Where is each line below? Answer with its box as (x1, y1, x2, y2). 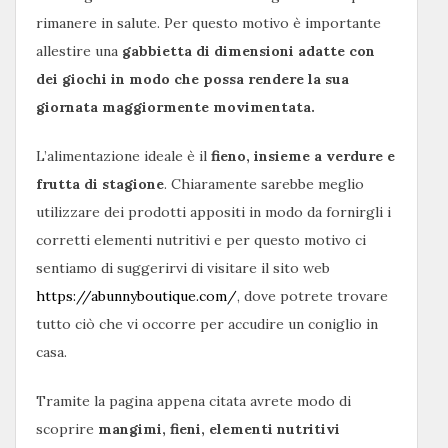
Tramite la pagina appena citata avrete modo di (36, 392, 351, 411)
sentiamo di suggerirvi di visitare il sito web (36, 259, 330, 278)
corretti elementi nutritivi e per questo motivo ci (36, 231, 366, 250)
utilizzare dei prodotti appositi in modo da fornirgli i (36, 203, 391, 222)
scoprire (36, 420, 98, 439)
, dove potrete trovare (237, 287, 388, 306)
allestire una (36, 42, 122, 61)
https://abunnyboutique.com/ (36, 287, 237, 306)
